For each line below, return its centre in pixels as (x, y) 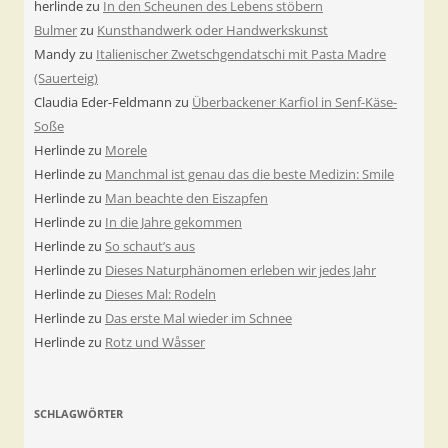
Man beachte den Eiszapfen (186, 198)
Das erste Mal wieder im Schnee (198, 318)
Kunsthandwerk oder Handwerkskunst (212, 30)
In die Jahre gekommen (173, 222)
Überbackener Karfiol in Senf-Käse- (294, 102)
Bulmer (55, 30)
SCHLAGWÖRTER (78, 414)
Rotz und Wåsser (155, 342)
